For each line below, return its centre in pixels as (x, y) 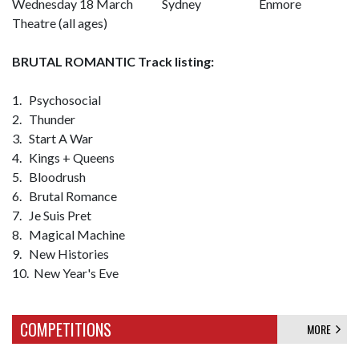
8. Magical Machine (69, 234)
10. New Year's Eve (65, 273)
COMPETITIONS (66, 329)
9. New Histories (61, 254)
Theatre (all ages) (60, 23)
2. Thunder (44, 119)
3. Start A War (52, 138)
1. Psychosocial (56, 100)
